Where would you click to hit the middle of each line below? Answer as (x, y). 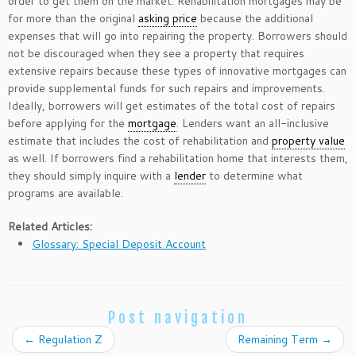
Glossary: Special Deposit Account (119, 244)
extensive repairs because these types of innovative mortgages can (177, 70)
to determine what (254, 175)
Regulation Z (69, 339)
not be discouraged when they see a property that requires (156, 53)
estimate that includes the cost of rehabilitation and (140, 140)
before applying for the (68, 123)
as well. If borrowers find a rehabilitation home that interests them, (178, 158)
